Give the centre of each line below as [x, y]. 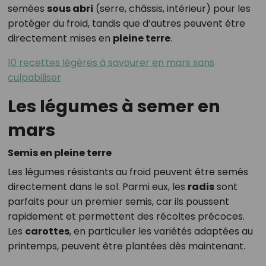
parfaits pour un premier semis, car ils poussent [118, 202]
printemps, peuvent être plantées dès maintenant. [126, 246]
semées [27, 9]
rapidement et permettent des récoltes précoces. [126, 217]
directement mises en [60, 39]
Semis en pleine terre [59, 153]
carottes [47, 232]
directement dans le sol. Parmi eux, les [97, 187]
